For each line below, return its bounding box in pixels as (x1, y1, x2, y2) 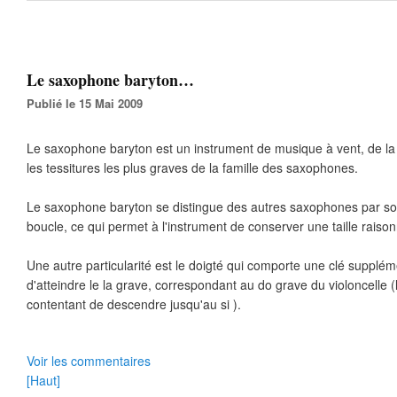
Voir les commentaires (27, 352, 151, 370)
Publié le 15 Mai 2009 (35, 95, 143, 112)
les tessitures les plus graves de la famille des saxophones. (27, 159, 358, 176)
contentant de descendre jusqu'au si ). (27, 295, 241, 313)
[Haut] (27, 371, 60, 389)
